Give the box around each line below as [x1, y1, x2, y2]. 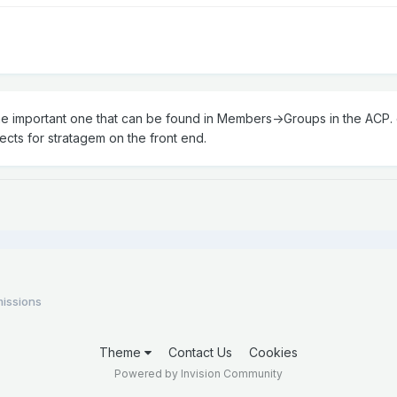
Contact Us [168, 345, 232, 361]
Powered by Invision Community [114, 367, 283, 381]
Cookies [249, 345, 298, 361]
